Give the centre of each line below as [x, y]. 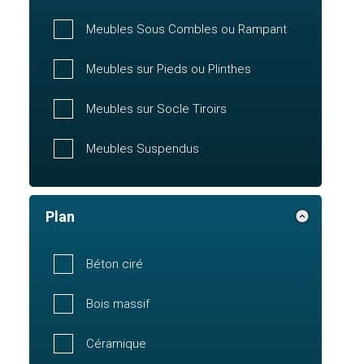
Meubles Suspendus [143, 148]
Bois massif [118, 303]
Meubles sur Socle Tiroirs [156, 108]
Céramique [116, 343]
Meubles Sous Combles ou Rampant [186, 29]
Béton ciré [115, 264]
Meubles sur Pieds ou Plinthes [169, 69]
